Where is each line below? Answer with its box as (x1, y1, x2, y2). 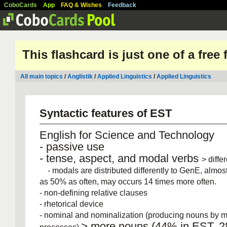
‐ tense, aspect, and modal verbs (40, 152, 202, 165)
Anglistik (67, 73, 93, 80)
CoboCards (4, 2, 37, 9)
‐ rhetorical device (40, 199, 103, 208)
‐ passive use (40, 140, 104, 153)
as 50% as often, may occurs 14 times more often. (40, 177, 216, 186)
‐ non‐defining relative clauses (40, 188, 147, 197)
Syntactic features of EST (40, 107, 172, 120)
